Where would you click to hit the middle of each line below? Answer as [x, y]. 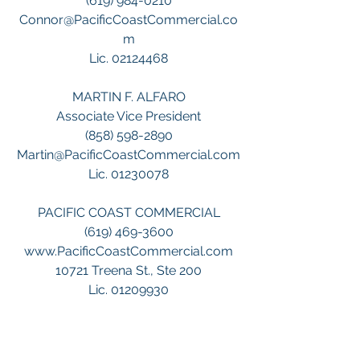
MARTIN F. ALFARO [129, 96]
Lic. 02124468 [129, 58]
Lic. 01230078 [129, 174]
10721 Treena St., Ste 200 [129, 270]
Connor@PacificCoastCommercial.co [129, 19]
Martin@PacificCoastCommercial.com [129, 154]
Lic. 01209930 [129, 289]
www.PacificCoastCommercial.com [129, 251]
